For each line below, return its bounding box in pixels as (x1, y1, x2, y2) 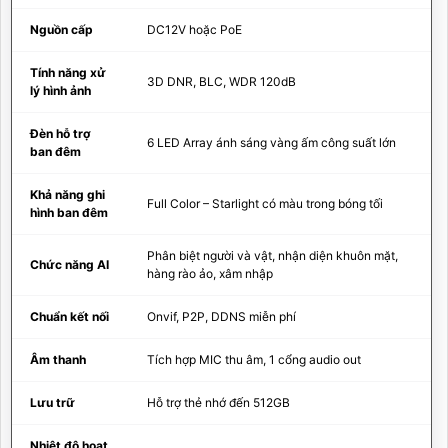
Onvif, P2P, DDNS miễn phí (147, 308, 296, 324)
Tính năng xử (30, 64, 106, 80)
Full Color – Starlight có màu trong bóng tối (147, 195, 383, 211)
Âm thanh (30, 351, 86, 367)
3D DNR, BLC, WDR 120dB (147, 73, 296, 89)
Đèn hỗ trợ (30, 125, 91, 141)
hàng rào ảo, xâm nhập (147, 265, 273, 281)
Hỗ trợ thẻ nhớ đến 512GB (147, 394, 290, 410)
